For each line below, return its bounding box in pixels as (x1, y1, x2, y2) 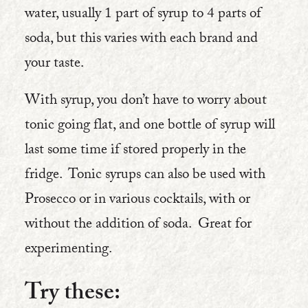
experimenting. (25, 238, 111, 263)
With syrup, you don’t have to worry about (25, 89, 267, 114)
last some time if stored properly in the (25, 139, 246, 164)
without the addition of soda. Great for (25, 213, 252, 238)
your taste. (25, 52, 83, 77)
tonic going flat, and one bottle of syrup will (25, 114, 275, 139)
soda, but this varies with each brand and (25, 27, 258, 52)
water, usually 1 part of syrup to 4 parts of (25, 3, 261, 27)
